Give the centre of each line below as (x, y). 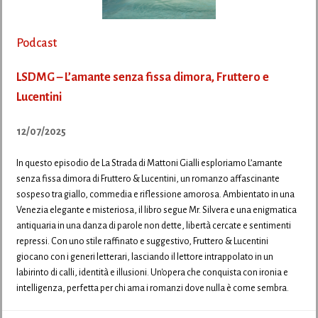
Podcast (37, 43)
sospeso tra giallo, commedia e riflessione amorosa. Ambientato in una (155, 194)
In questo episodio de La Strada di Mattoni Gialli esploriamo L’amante (149, 163)
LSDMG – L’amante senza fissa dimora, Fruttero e (143, 77)
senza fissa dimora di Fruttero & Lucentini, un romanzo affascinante (148, 179)
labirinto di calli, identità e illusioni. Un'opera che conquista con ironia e (152, 273)
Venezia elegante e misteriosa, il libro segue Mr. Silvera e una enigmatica (157, 210)
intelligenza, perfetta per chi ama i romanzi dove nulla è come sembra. (153, 288)
